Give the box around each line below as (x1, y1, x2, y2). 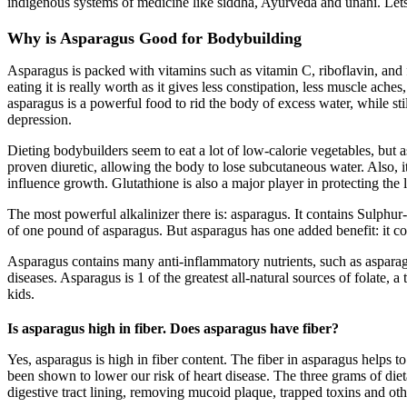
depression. (7, 111, 72, 127)
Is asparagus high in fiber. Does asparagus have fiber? (7, 320, 339, 336)
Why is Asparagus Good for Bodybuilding (7, 28, 302, 47)
